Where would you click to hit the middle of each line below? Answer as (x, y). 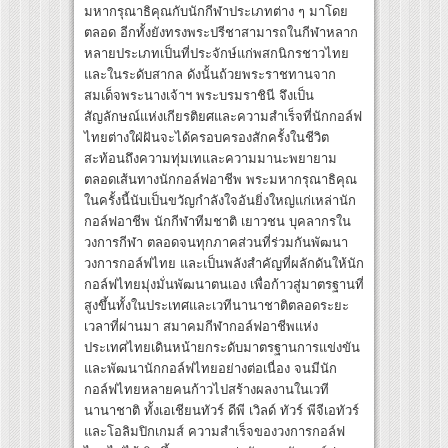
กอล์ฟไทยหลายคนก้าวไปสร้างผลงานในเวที (206, 390)
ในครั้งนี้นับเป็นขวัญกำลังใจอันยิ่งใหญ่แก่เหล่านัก (220, 201)
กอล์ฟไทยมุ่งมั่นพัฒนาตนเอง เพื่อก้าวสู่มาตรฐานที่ (224, 285)
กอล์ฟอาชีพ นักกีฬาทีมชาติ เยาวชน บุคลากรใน (217, 222)
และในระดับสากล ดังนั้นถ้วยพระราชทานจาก (210, 75)
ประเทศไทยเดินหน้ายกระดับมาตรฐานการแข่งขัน (222, 348)
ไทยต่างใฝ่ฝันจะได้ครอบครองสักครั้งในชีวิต (206, 138)
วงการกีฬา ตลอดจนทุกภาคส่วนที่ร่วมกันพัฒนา (216, 243)
